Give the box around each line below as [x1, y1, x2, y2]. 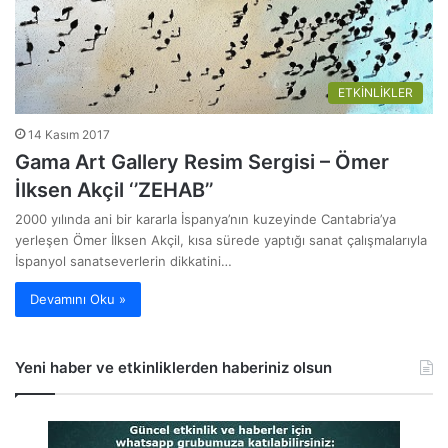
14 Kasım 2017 [28, 127, 110, 143]
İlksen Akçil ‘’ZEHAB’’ [15, 178, 213, 203]
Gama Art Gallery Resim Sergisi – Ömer [15, 150, 389, 175]
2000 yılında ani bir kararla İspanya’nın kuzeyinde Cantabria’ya [15, 211, 396, 228]
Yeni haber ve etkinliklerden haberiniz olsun [15, 358, 332, 378]
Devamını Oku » [30, 291, 126, 308]
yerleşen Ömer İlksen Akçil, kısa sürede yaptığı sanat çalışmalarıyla [15, 232, 427, 249]
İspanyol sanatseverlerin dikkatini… [15, 253, 232, 270]
